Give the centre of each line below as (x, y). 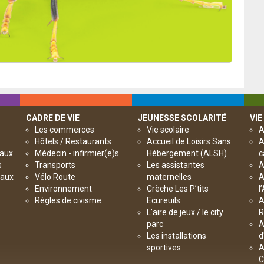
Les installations (176, 236)
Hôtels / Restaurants (73, 141)
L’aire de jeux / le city (185, 212)
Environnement (63, 189)
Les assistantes (176, 165)
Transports (55, 165)
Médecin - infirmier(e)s (77, 153)
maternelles (169, 177)
